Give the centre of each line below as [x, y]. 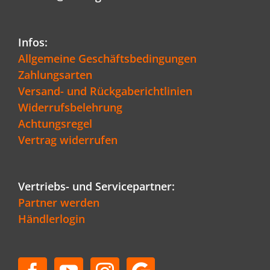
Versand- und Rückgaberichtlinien [105, 91]
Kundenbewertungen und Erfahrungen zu [187, 236]
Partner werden [59, 202]
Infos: [33, 42]
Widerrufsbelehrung [70, 107]
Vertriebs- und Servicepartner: [96, 186]
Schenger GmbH [187, 246]
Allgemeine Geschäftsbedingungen [107, 58]
